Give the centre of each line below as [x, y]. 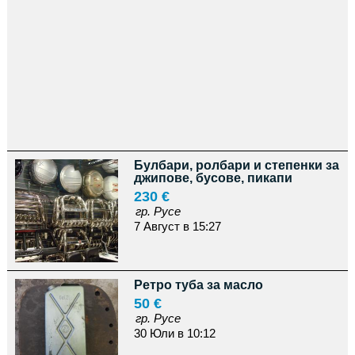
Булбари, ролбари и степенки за [236, 165]
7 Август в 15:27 [177, 226]
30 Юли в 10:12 [174, 333]
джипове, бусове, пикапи [213, 178]
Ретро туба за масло [198, 285]
